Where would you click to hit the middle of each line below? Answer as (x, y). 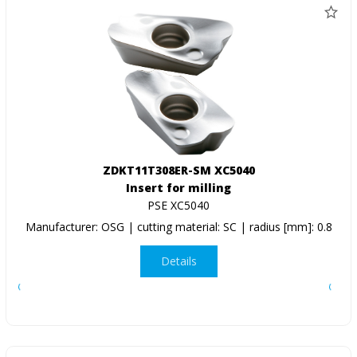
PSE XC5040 (178, 205)
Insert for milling (178, 187)
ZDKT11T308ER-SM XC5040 (178, 170)
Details (178, 261)
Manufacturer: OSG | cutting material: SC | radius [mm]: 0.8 (178, 226)
